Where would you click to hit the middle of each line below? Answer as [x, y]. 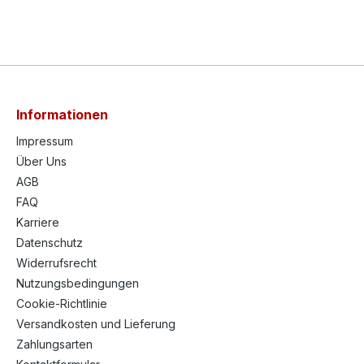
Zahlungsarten [54, 344]
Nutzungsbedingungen [78, 283]
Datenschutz [50, 243]
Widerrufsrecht [56, 263]
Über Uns [41, 161]
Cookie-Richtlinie [62, 303]
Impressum [45, 141]
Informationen [62, 115]
